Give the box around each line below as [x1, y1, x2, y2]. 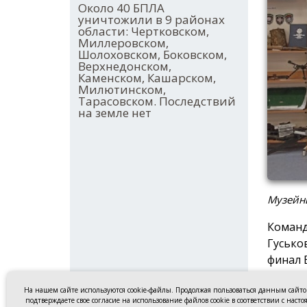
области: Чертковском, [78, 23, 209, 40]
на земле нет [78, 105, 151, 121]
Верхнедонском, [78, 58, 171, 75]
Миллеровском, [78, 35, 169, 51]
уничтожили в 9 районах [78, 12, 225, 28]
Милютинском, [78, 82, 166, 98]
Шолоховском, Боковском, [78, 47, 227, 63]
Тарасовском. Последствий [78, 93, 236, 110]
